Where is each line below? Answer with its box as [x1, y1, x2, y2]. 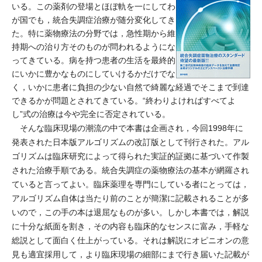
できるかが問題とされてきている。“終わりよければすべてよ [12, 96, 236, 105]
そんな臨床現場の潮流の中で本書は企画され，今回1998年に [12, 123, 243, 133]
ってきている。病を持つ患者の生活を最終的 [12, 56, 175, 65]
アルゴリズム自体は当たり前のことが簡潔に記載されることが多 [12, 194, 249, 203]
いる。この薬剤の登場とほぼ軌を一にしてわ [12, 2, 175, 11]
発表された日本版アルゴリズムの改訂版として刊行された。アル [12, 137, 249, 147]
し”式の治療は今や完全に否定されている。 [12, 109, 170, 119]
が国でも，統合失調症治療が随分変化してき [12, 15, 175, 25]
